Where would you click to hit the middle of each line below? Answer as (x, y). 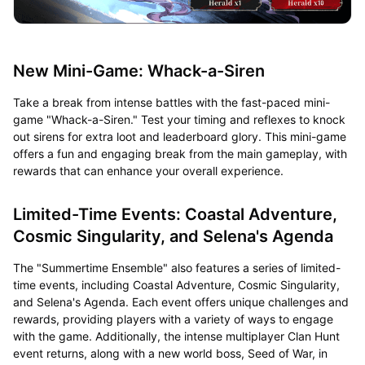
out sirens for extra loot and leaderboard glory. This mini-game (179, 137)
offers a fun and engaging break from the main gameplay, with (180, 154)
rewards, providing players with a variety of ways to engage (173, 319)
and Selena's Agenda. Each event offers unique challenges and (180, 302)
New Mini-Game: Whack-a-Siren (139, 71)
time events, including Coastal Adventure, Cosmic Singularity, (176, 285)
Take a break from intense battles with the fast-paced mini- (171, 103)
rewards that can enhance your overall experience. (148, 171)
